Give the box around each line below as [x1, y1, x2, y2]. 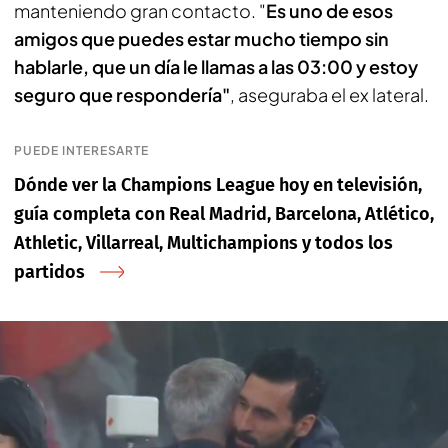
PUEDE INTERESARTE [14, 143, 150, 158]
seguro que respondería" [14, 83, 230, 106]
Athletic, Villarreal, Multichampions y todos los [14, 232, 393, 254]
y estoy [356, 55, 418, 78]
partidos [14, 261, 85, 283]
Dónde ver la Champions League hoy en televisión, [14, 174, 422, 196]
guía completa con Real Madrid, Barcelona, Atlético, [14, 203, 434, 225]
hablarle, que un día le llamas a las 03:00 [14, 55, 353, 78]
